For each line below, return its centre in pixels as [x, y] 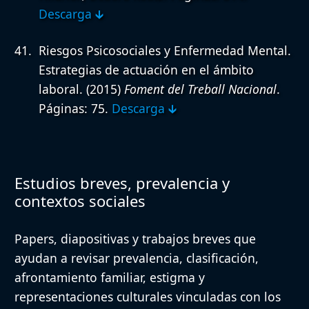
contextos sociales [80, 200]
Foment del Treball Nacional [200, 89]
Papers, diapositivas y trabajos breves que [135, 238]
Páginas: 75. [75, 108]
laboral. [61, 89]
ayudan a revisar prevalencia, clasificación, [137, 258]
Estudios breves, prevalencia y [122, 182]
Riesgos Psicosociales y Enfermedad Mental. [165, 50]
